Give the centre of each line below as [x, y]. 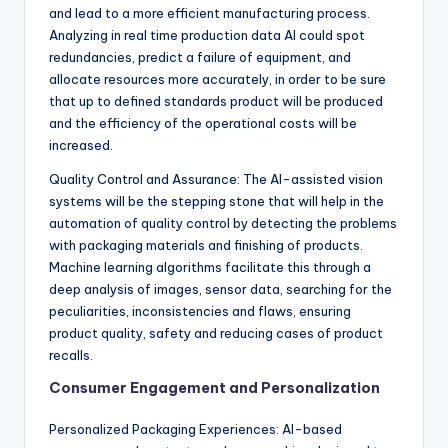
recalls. [71, 355]
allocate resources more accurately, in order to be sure [217, 79]
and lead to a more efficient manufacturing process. [209, 13]
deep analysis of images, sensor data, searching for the [220, 289]
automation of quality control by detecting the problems [223, 223]
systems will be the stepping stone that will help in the [216, 201]
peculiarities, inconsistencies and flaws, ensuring [200, 311]
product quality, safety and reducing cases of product [216, 333]
